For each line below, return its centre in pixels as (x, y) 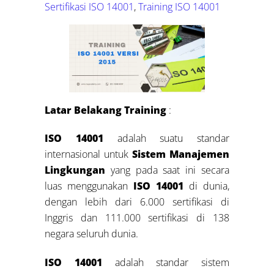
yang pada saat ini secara (170, 170)
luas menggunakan (89, 186)
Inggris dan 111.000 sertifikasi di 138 (137, 218)
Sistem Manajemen (180, 154)
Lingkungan (78, 170)
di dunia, (206, 186)
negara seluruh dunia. (92, 234)
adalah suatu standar (166, 139)
